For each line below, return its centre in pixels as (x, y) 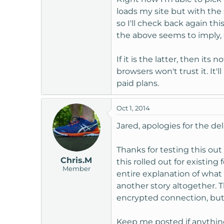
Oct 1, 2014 (133, 108)
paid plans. (138, 83)
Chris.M (76, 160)
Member (76, 168)
